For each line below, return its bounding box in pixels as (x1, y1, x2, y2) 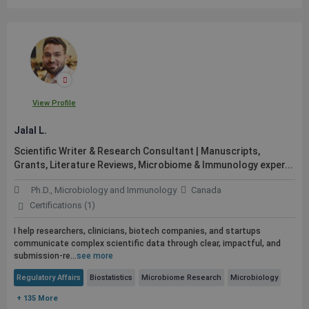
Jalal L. (14, 125, 47, 136)
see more (77, 251, 113, 261)
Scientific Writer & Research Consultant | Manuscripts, (14, 146, 260, 157)
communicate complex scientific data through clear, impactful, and (14, 239, 281, 248)
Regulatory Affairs (17, 273, 81, 282)
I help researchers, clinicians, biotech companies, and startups (14, 226, 261, 236)
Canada (191, 185, 221, 195)
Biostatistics (90, 273, 132, 282)
